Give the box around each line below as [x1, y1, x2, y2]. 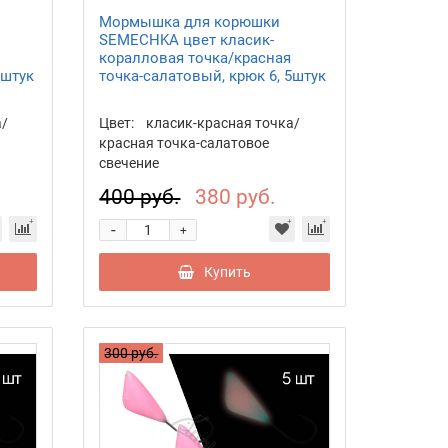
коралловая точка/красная [99, 48, 292, 67]
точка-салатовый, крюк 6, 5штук [99, 66, 327, 85]
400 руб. [99, 184, 181, 209]
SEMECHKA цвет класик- [99, 30, 275, 49]
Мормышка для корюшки [99, 12, 281, 31]
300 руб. [104, 344, 159, 361]
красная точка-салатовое [99, 134, 270, 151]
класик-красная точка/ [146, 114, 301, 131]
